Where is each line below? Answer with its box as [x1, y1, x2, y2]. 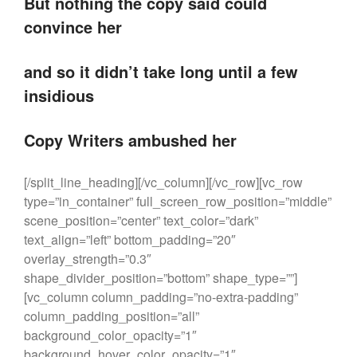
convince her [24, 14, 122, 38]
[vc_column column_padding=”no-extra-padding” [24, 287, 298, 306]
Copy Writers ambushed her [24, 127, 237, 151]
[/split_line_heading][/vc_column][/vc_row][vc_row [24, 172, 303, 191]
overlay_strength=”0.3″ [24, 249, 151, 268]
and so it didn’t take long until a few [24, 59, 298, 83]
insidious [24, 83, 94, 107]
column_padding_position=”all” [24, 306, 199, 325]
